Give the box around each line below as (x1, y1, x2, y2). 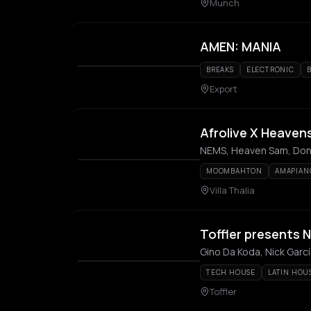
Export (210, 83, 237, 95)
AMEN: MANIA (200, 38, 281, 55)
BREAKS (206, 65, 234, 74)
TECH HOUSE (206, 267, 255, 277)
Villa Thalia (210, 184, 255, 196)
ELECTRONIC (246, 65, 294, 74)
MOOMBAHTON (206, 166, 262, 176)
